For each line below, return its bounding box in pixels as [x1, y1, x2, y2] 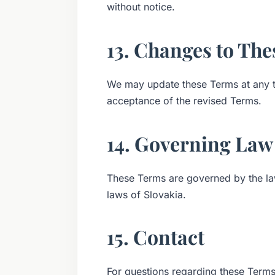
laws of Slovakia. [106, 188, 186, 201]
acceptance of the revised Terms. [106, 94, 261, 107]
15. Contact [106, 223, 204, 250]
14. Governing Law [106, 130, 273, 157]
